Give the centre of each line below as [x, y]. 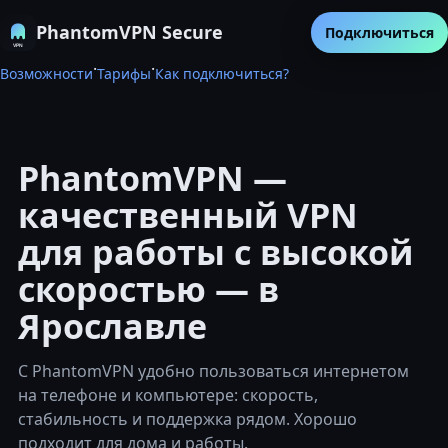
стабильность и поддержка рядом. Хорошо [187, 419]
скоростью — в [148, 289]
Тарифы [124, 73]
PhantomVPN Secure [129, 32]
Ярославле [112, 326]
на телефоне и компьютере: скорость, [168, 395]
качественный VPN [188, 215]
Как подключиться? [222, 73]
